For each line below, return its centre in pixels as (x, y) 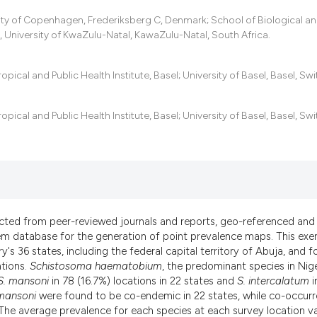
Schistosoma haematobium (96, 266)
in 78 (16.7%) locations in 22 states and (143, 281)
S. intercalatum (273, 281)
